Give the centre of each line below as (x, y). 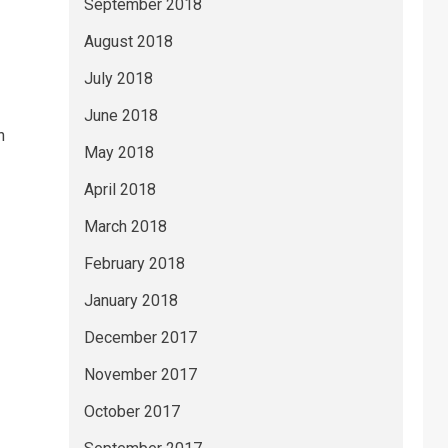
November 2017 (140, 374)
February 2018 (134, 263)
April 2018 (119, 189)
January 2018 (130, 300)
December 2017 (140, 337)
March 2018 (125, 226)
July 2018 (118, 78)
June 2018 (120, 115)
